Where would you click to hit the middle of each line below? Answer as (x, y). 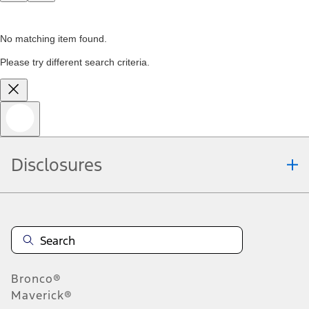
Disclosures (57, 165)
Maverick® (42, 296)
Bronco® (36, 279)
